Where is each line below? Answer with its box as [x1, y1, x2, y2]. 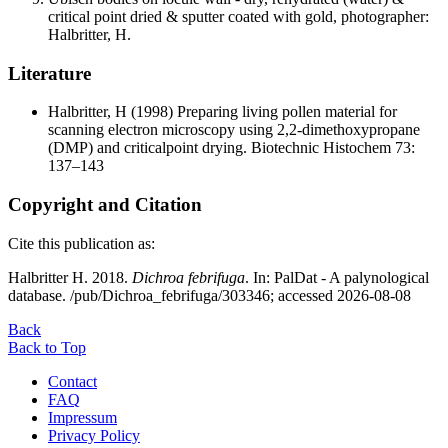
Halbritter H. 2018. [8, 268, 132, 286]
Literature [8, 62, 91, 84]
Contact [48, 372, 97, 390]
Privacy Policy [48, 426, 140, 444]
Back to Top [8, 338, 86, 356]
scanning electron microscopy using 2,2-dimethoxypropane [48, 121, 420, 139]
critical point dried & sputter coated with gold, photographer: [48, 8, 429, 26]
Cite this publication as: [8, 234, 155, 252]
